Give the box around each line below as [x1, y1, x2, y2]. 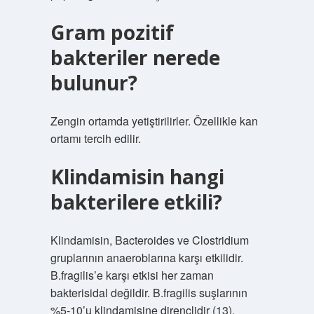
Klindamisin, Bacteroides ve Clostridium [50, 232, 249, 248]
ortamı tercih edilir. [50, 130, 141, 146]
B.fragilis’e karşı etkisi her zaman [50, 267, 214, 283]
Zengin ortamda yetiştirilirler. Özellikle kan [50, 113, 258, 129]
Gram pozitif [50, 19, 174, 46]
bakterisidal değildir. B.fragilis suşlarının [50, 285, 247, 301]
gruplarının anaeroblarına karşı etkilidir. [50, 250, 243, 266]
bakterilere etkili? [50, 189, 222, 215]
